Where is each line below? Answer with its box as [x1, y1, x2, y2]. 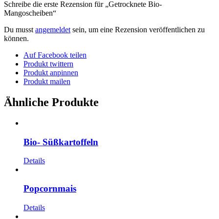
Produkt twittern [23, 60, 73, 68]
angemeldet [35, 25, 70, 34]
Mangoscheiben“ [4, 9, 56, 18]
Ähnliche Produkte [4, 95, 99, 109]
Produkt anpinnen [23, 68, 78, 77]
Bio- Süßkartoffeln [23, 136, 98, 147]
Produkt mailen [23, 77, 70, 86]
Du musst [4, 25, 35, 34]
